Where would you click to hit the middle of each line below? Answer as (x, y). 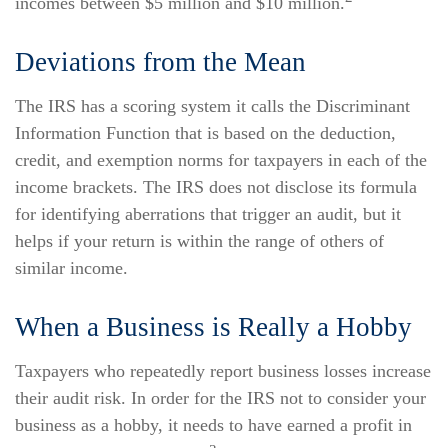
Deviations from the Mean (160, 62)
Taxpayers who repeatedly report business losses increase (223, 371)
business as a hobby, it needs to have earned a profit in (213, 425)
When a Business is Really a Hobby (213, 327)
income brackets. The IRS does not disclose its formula (216, 187)
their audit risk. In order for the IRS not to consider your (220, 398)
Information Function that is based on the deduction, (205, 133)
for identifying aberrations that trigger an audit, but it (208, 214)
